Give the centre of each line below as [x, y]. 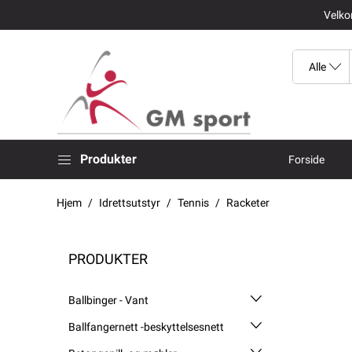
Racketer [248, 202]
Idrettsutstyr [130, 202]
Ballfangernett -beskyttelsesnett [146, 326]
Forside [306, 159]
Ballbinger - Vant [108, 300]
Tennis [193, 202]
